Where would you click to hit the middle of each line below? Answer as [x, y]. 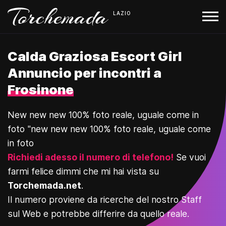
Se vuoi [191, 157]
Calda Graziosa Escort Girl [95, 56]
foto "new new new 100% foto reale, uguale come [109, 129]
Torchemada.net [44, 185]
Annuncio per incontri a [84, 73]
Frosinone [41, 90]
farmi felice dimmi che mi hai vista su [83, 171]
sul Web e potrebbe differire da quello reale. [98, 214]
